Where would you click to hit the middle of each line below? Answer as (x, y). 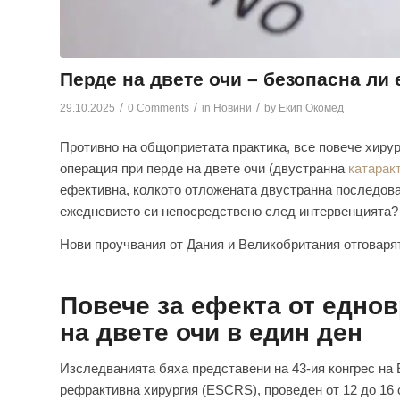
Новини (233, 108)
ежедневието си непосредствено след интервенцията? (229, 212)
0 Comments (158, 108)
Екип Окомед (311, 108)
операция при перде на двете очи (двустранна (204, 169)
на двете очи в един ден (211, 333)
